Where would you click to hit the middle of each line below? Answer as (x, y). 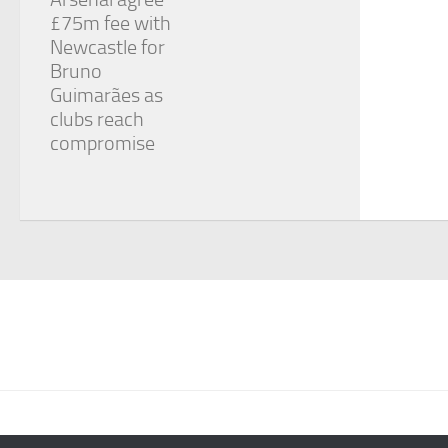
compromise (102, 143)
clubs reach (97, 119)
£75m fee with (110, 23)
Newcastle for (107, 47)
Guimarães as (106, 95)
